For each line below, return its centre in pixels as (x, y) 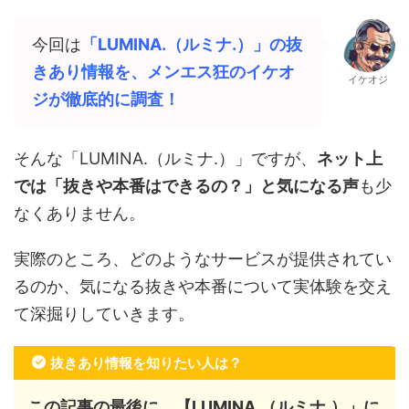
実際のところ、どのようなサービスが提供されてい (203, 259)
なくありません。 (79, 213)
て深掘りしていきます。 (104, 314)
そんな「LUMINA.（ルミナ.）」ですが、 (165, 158)
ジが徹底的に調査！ (106, 99)
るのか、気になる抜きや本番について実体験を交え (203, 286)
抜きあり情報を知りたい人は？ (146, 363)
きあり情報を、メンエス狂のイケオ (163, 72)
